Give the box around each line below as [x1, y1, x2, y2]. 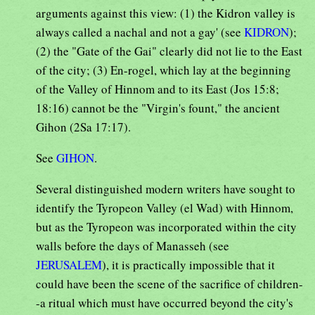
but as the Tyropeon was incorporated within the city [36, 219, 297, 236]
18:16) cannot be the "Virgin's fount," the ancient [36, 100, 280, 117]
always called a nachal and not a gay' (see [36, 24, 244, 41]
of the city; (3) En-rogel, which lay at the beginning [36, 62, 291, 79]
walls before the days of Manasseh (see [36, 238, 229, 255]
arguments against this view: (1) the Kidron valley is [36, 5, 295, 22]
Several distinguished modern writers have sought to [36, 181, 295, 198]
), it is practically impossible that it [102, 257, 275, 274]
